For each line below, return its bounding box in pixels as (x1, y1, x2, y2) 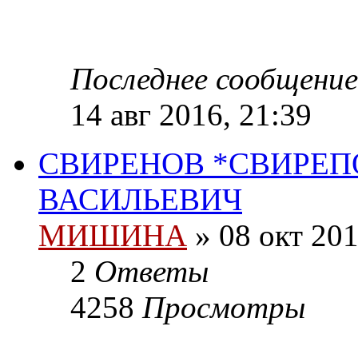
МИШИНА (38, 218, 187, 253)
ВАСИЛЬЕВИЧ (38, 182, 242, 217)
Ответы (94, 254, 209, 289)
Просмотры (142, 290, 305, 325)
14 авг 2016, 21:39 (70, 97, 312, 133)
